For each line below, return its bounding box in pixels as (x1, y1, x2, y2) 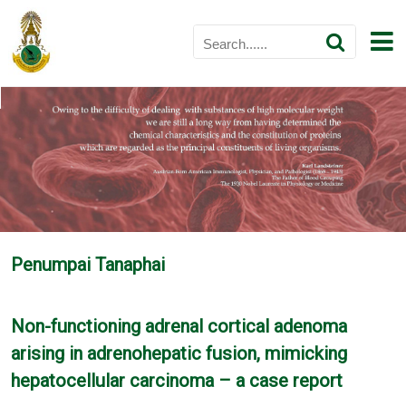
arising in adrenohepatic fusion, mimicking (11, 343, 348, 365)
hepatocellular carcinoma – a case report (11, 370, 343, 392)
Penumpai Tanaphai (11, 254, 166, 276)
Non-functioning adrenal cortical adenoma (11, 315, 348, 338)
